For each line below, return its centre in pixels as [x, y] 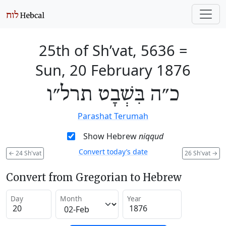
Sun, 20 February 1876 [113, 70]
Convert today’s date [113, 152]
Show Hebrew [111, 136]
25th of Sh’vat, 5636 [107, 50]
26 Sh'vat [198, 153]
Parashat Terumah [113, 116]
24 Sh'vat [28, 153]
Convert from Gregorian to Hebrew [94, 177]
